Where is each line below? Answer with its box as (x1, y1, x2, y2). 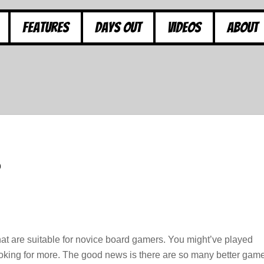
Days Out (95, 19, 141, 35)
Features (22, 19, 69, 35)
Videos (167, 19, 201, 35)
